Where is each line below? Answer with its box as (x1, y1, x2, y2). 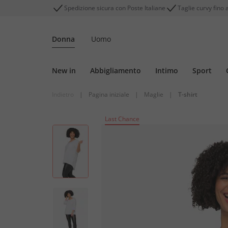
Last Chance (105, 115, 139, 123)
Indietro (52, 90, 74, 99)
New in (52, 66, 76, 75)
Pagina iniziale (89, 90, 129, 99)
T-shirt (178, 90, 197, 99)
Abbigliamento (90, 66, 141, 75)
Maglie (144, 90, 163, 99)
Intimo (155, 66, 178, 75)
